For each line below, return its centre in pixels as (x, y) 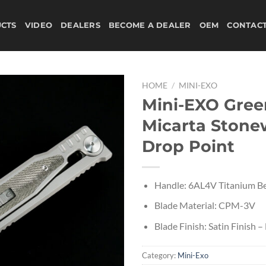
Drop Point (188, 146)
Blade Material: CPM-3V (205, 205)
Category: (160, 255)
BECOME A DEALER (150, 25)
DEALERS (80, 25)
